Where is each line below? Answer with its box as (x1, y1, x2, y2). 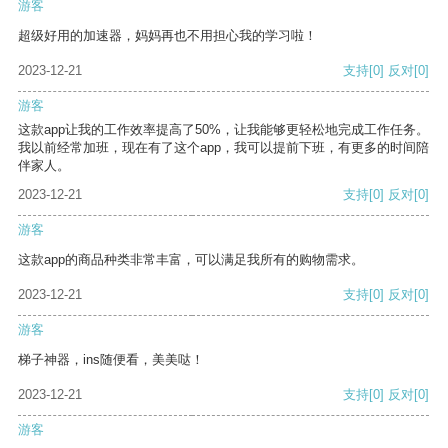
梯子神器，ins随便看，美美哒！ (18, 352, 204, 368)
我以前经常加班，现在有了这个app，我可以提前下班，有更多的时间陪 (18, 140, 429, 156)
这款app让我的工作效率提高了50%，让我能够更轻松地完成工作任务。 (18, 122, 429, 138)
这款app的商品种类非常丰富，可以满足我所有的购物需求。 (18, 252, 364, 268)
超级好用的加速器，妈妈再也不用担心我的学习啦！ (18, 28, 317, 44)
